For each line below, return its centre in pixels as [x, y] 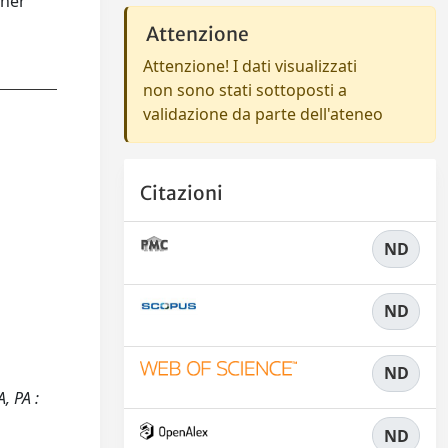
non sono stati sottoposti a [245, 90]
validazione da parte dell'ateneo [263, 114]
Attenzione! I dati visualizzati [250, 66]
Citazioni [181, 193]
